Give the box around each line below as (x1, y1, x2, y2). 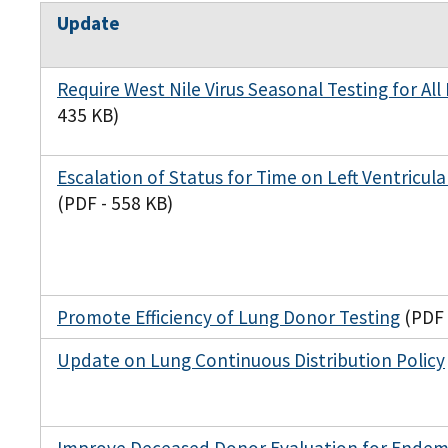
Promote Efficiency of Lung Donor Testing (57, 305, 400, 330)
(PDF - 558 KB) (57, 191, 173, 216)
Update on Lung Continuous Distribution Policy (57, 348, 445, 373)
